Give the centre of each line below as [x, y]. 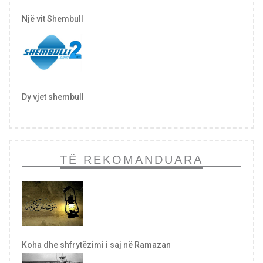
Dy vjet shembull [53, 97]
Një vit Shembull [53, 18]
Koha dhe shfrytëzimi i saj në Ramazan [96, 245]
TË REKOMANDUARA [131, 159]
